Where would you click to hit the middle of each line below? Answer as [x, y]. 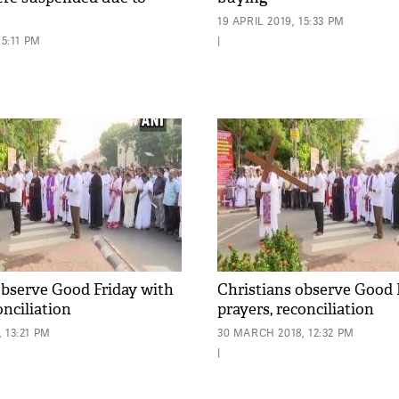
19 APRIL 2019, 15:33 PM [281, 21]
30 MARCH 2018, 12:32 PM [286, 333]
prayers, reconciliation [296, 309]
